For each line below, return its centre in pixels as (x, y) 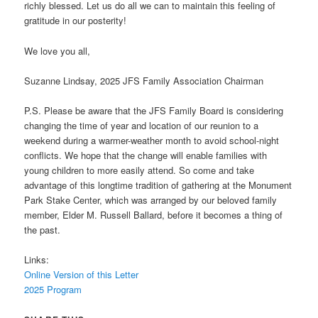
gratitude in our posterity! (76, 21)
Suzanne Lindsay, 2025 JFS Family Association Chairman (144, 80)
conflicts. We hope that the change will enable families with (146, 155)
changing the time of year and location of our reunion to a (142, 125)
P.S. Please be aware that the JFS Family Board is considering (154, 110)
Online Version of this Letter (82, 274)
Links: (37, 259)
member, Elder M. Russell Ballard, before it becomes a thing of (154, 214)
